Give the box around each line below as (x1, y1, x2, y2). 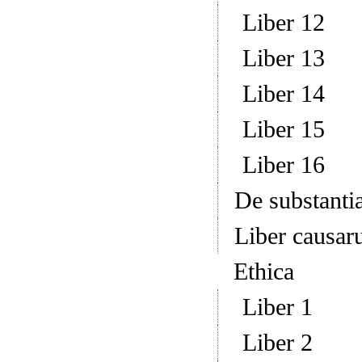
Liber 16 (242, 151, 325, 179)
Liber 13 (242, 44, 325, 72)
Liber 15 (242, 116, 325, 143)
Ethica (233, 258, 294, 285)
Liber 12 (242, 9, 325, 36)
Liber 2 (242, 329, 313, 356)
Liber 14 (242, 80, 325, 107)
